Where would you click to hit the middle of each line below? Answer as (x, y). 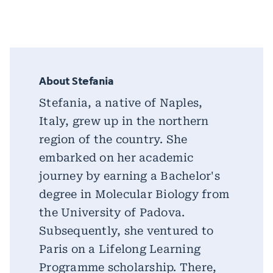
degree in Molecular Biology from (134, 194)
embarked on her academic (116, 158)
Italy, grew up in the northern (124, 121)
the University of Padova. (112, 212)
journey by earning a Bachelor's (129, 176)
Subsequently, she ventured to (126, 231)
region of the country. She (113, 139)
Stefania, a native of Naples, (121, 103)
